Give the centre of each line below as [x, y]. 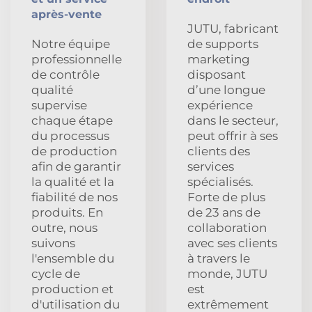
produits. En [67, 212]
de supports [223, 44]
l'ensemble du [73, 258]
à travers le [219, 258]
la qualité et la [73, 181]
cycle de [56, 273]
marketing [219, 59]
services [211, 166]
